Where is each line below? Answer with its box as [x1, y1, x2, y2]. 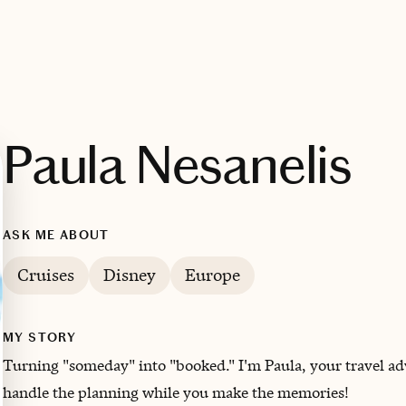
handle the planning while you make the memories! [3, 382, 349, 402]
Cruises [17, 265, 74, 285]
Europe [185, 265, 240, 285]
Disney [103, 265, 156, 285]
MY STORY [3, 330, 77, 345]
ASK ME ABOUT [3, 227, 110, 243]
